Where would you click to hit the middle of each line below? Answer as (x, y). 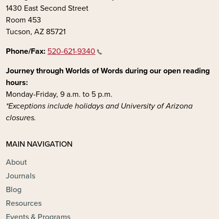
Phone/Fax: (26, 51)
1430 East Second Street (47, 8)
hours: (17, 82)
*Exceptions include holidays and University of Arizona (99, 106)
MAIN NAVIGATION (39, 144)
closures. (21, 118)
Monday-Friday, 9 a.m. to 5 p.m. (60, 94)
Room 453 (23, 20)
